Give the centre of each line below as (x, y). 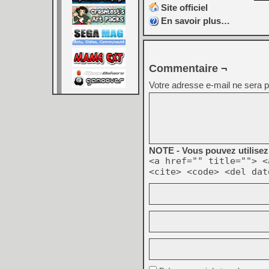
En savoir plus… (195, 21)
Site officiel (184, 8)
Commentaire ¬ (188, 68)
